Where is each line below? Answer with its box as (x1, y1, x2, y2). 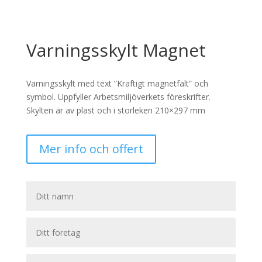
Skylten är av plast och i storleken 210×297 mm (26, 105, 205, 116)
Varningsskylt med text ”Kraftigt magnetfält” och (26, 78, 208, 89)
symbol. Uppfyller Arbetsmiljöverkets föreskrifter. (26, 91, 211, 102)
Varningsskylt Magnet (26, 38, 206, 62)
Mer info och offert (39, 141, 143, 157)
